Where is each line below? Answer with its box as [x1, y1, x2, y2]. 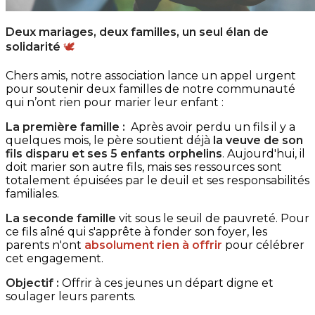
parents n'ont [6, 238, 84, 252]
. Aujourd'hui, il [222, 147, 305, 160]
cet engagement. [6, 252, 103, 265]
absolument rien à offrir [84, 238, 225, 252]
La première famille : [6, 120, 125, 134]
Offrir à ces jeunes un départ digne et [59, 276, 274, 290]
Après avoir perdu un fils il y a [125, 120, 295, 134]
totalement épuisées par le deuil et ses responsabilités [6, 174, 309, 187]
